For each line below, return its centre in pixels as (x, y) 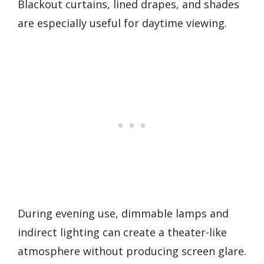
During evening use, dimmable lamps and (123, 213)
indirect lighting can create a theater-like (122, 232)
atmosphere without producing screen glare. (132, 251)
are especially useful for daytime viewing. (122, 23)
